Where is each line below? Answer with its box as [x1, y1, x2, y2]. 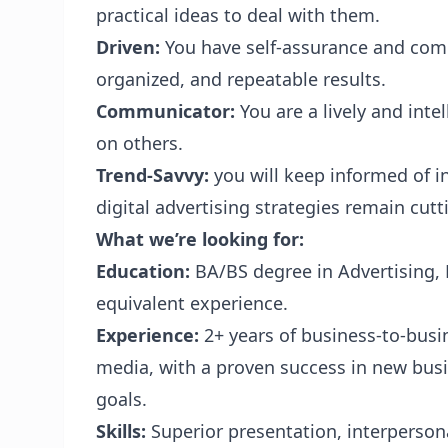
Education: [96, 259, 190, 283]
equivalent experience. [96, 291, 288, 315]
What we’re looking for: [96, 227, 304, 251]
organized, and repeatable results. [96, 67, 386, 91]
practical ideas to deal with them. [96, 3, 380, 27]
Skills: [96, 419, 146, 443]
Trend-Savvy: [96, 163, 209, 187]
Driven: [96, 35, 160, 59]
